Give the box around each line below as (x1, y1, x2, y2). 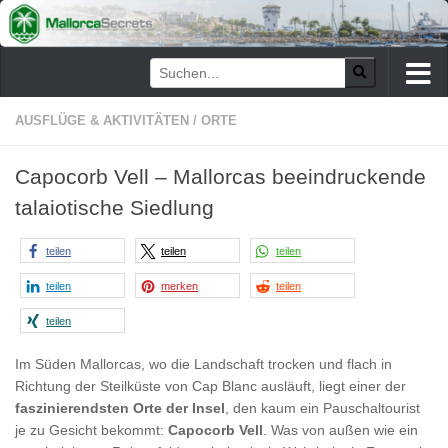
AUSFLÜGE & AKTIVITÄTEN (15, 113, 189, 129)
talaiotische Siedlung (15, 196, 214, 220)
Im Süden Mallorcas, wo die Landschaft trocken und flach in (15, 355, 392, 372)
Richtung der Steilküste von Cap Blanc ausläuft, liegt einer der (15, 377, 406, 394)
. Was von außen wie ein (263, 421, 418, 438)
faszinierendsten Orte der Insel (15, 399, 225, 416)
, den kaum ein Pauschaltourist (225, 399, 420, 416)
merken (161, 280, 198, 293)
